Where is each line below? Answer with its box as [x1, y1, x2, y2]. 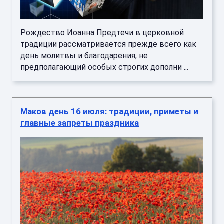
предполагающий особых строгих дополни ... [20, 62, 188, 72]
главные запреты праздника [20, 117, 139, 128]
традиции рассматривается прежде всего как [20, 39, 196, 49]
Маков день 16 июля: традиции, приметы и [20, 106, 198, 116]
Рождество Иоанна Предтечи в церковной [20, 27, 184, 37]
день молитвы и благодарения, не [20, 50, 148, 60]
